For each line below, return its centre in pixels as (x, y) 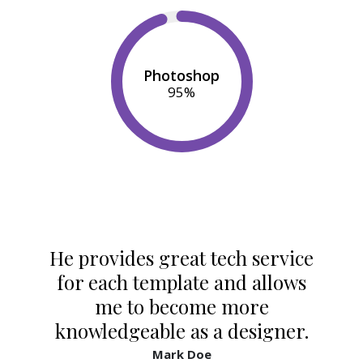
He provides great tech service (181, 257)
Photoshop (181, 75)
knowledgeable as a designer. (181, 330)
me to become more (181, 306)
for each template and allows (181, 282)
